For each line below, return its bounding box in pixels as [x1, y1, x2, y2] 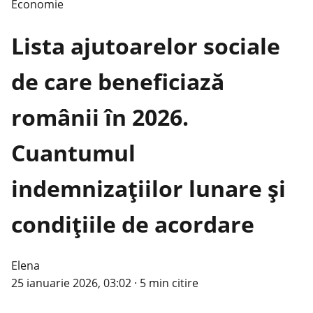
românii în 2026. [11, 102, 189, 133]
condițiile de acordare [11, 209, 260, 240]
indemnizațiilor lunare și [11, 173, 286, 204]
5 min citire [140, 275, 198, 291]
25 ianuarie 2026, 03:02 [11, 275, 131, 291]
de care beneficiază [11, 66, 224, 97]
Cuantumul [11, 138, 136, 168]
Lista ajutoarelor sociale [11, 31, 280, 61]
